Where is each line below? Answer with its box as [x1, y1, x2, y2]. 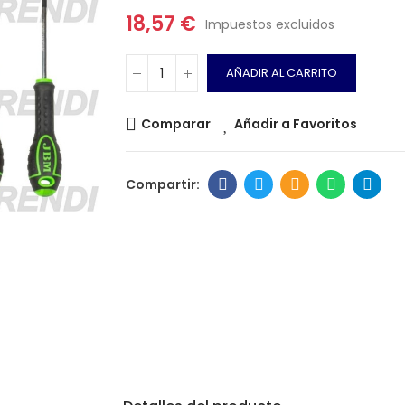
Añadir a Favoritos [234, 115, 357, 133]
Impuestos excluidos [205, 14, 334, 33]
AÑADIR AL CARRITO [226, 64, 337, 81]
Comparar [141, 115, 211, 133]
